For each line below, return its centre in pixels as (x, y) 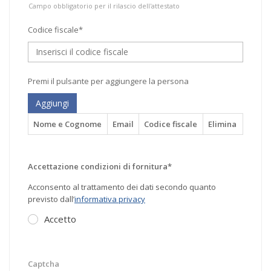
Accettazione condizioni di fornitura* (100, 166)
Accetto (60, 219)
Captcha (44, 263)
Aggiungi (52, 103)
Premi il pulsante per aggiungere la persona (108, 81)
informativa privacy (110, 199)
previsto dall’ (51, 199)
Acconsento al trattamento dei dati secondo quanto (122, 187)
